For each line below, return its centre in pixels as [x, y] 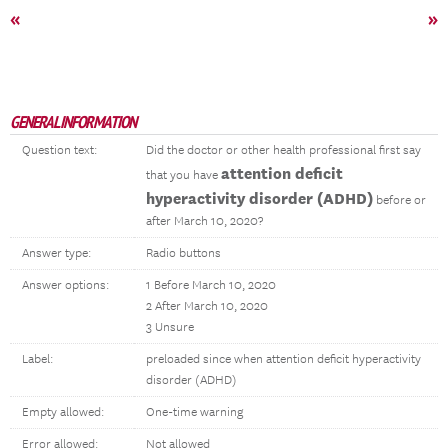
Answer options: [65, 285]
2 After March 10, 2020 [207, 306]
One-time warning [194, 412]
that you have [183, 175]
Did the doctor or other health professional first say [283, 150]
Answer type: [56, 253]
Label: [37, 359]
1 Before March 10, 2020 [211, 285]
